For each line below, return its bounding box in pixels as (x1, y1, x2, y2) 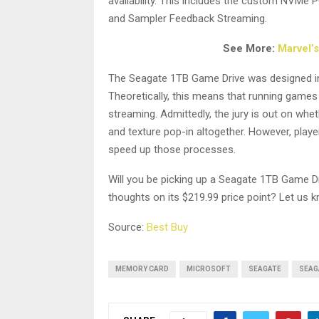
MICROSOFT (187, 264, 231, 273)
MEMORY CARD (115, 264, 169, 273)
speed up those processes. (108, 142, 236, 156)
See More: (222, 41, 278, 55)
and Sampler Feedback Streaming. (108, 11, 267, 25)
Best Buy (147, 220, 188, 234)
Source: (108, 220, 147, 234)
